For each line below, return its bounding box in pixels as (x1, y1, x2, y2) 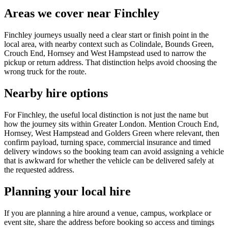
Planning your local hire (4, 184, 131, 198)
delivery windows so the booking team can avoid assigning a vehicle (4, 147, 224, 156)
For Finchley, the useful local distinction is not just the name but (4, 110, 208, 119)
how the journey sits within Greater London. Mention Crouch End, (4, 119, 219, 128)
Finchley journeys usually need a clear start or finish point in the (4, 30, 209, 39)
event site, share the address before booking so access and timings (4, 217, 214, 226)
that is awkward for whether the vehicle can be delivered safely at (4, 156, 214, 165)
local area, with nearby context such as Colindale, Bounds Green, (4, 39, 214, 48)
